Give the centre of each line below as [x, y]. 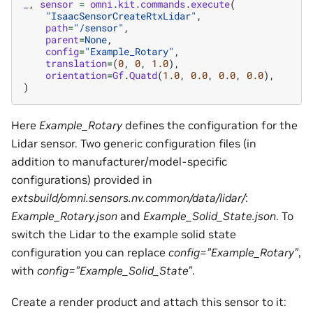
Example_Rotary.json [64, 216]
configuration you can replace [90, 253]
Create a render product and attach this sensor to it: [149, 301]
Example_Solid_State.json [210, 216]
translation [76, 64]
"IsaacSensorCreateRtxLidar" [121, 16]
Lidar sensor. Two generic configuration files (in [134, 144]
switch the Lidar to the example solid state [124, 234]
